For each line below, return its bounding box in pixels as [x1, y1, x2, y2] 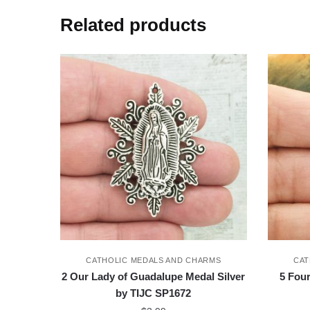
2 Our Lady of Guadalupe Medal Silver [62, 270, 246, 282]
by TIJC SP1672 [116, 286, 192, 299]
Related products [60, 15, 207, 35]
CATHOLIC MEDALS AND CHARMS [86, 255, 221, 264]
